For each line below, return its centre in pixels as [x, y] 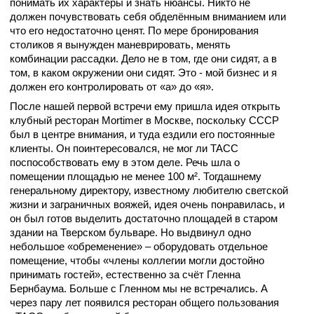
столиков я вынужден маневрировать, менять [120, 45]
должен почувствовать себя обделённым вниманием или [148, 17]
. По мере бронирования [200, 31]
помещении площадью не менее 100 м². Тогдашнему [136, 177]
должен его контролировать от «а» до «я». [112, 87]
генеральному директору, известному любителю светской [149, 191]
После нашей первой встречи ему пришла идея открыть [145, 107]
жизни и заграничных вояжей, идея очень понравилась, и [147, 205]
